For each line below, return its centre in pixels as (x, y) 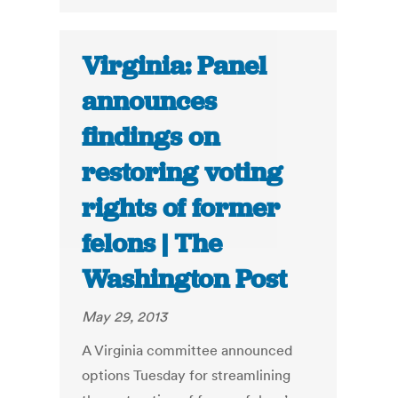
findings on (151, 137)
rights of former (181, 208)
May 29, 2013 (125, 317)
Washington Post (185, 279)
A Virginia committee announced (187, 350)
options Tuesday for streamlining (187, 375)
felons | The (152, 244)
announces (150, 102)
